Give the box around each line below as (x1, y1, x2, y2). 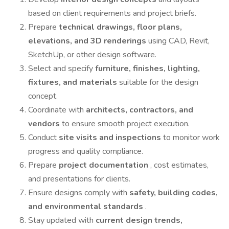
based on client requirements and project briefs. (28, 8, 196, 19)
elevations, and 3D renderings (28, 35, 148, 47)
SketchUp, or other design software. (28, 49, 156, 60)
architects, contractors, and (86, 104, 193, 116)
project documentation (59, 159, 150, 171)
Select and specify (28, 63, 95, 74)
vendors (28, 118, 62, 129)
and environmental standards (28, 201, 145, 212)
